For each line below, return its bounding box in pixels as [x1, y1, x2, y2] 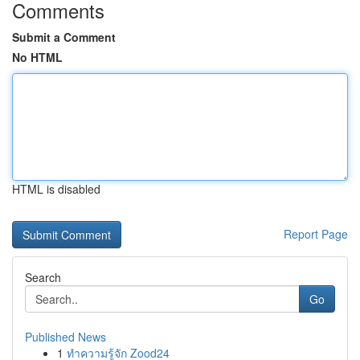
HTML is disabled [12, 181, 100, 197]
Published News [25, 329, 106, 345]
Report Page [284, 226, 348, 242]
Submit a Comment [12, 29, 116, 45]
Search [25, 269, 61, 285]
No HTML [12, 49, 63, 65]
